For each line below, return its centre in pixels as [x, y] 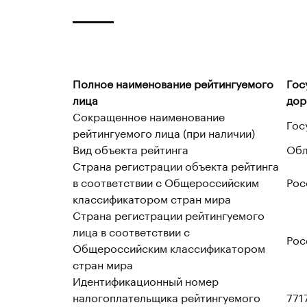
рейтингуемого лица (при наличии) [164, 132]
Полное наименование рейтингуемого [173, 83]
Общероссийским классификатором [169, 247]
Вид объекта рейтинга [131, 148]
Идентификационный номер [146, 280]
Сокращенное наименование [149, 115]
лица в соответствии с [131, 231]
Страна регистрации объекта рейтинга [176, 165]
